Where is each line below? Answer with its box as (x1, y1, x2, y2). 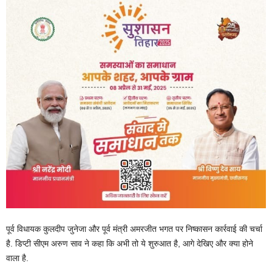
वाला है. (6, 253, 29, 263)
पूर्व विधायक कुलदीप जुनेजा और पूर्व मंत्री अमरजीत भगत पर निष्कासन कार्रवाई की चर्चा (6, 223, 262, 234)
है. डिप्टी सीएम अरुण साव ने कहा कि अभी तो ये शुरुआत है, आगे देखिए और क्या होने (6, 238, 253, 248)
